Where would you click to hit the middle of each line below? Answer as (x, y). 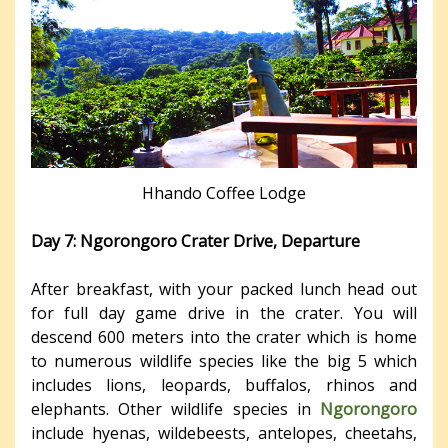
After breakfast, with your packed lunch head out (224, 288)
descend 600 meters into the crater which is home (224, 336)
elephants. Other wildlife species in (175, 408)
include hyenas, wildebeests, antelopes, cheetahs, (224, 432)
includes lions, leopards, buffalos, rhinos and (224, 384)
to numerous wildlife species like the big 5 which (224, 360)
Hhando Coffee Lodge (224, 192)
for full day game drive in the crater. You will (224, 312)
